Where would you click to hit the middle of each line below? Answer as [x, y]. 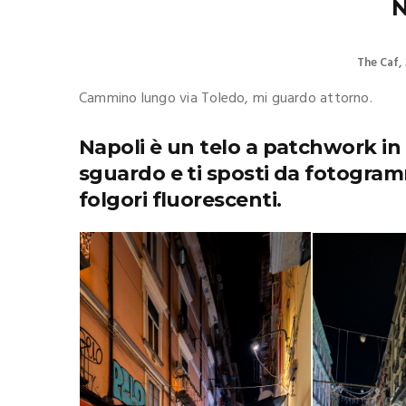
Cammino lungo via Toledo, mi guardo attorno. [226, 99]
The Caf [378, 63]
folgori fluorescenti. [180, 200]
